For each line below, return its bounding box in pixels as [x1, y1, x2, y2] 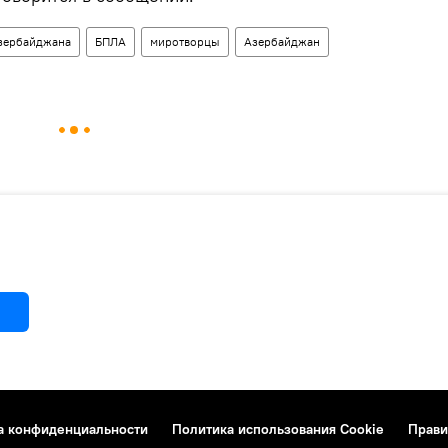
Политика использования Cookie [172, 420, 384, 439]
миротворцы [150, 34, 220, 50]
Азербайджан [244, 34, 320, 50]
